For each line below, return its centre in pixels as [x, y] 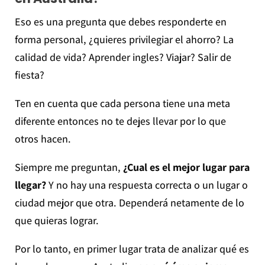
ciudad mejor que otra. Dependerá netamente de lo [129, 202]
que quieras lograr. [56, 220]
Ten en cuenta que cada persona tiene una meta [122, 103]
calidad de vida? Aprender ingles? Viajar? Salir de [123, 57]
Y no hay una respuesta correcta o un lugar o [147, 185]
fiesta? [29, 75]
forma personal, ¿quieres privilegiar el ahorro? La [124, 39]
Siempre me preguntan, [67, 167]
